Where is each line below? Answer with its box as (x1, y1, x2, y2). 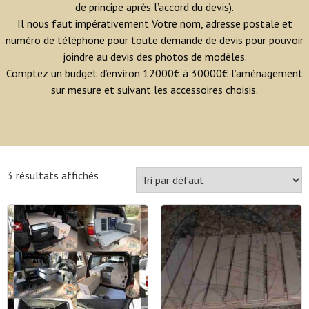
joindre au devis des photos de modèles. (62, 50, 247, 63)
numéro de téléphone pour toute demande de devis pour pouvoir (6, 33, 303, 47)
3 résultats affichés (7, 168, 99, 182)
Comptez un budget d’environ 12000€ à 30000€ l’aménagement (6, 66, 303, 80)
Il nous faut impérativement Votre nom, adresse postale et (17, 17, 292, 30)
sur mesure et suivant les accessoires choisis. (51, 83, 258, 97)
